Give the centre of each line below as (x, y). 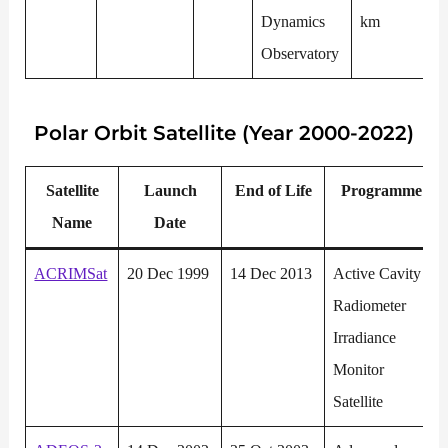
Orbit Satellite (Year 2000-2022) (254, 133)
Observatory (300, 54)
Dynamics (293, 22)
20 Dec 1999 (168, 274)
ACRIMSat (71, 274)
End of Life (273, 191)
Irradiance (365, 338)
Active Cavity (377, 274)
